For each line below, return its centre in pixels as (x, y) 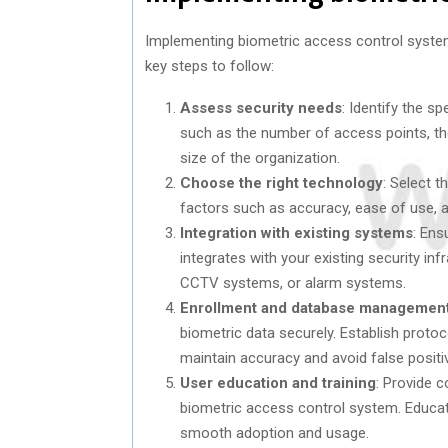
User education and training (278, 382)
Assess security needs (261, 107)
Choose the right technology (281, 182)
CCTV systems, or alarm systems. (293, 282)
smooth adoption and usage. (274, 432)
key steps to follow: (209, 65)
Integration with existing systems (296, 232)
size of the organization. (260, 157)
